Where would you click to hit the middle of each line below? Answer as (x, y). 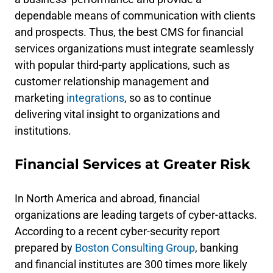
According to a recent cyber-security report (117, 231)
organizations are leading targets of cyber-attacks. (136, 215)
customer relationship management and (112, 81)
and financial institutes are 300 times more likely (131, 264)
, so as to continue (168, 98)
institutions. (43, 131)
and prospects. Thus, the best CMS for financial (129, 32)
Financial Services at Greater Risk (132, 164)
